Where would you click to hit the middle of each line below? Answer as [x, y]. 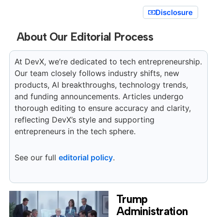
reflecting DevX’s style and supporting [84, 119]
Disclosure [174, 12]
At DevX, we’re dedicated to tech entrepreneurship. [108, 61]
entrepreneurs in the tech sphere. [75, 131]
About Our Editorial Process [85, 37]
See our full [36, 157]
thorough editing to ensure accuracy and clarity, [102, 108]
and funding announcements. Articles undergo [99, 96]
